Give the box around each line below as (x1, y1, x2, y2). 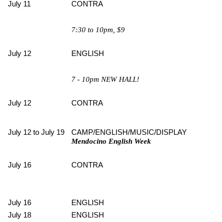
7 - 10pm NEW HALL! (71, 75, 139, 83)
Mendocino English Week (71, 137, 151, 145)
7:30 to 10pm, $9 (71, 25, 125, 34)
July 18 (8, 210, 31, 219)
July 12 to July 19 (8, 127, 64, 136)
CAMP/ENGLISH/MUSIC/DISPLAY (71, 127, 187, 136)
